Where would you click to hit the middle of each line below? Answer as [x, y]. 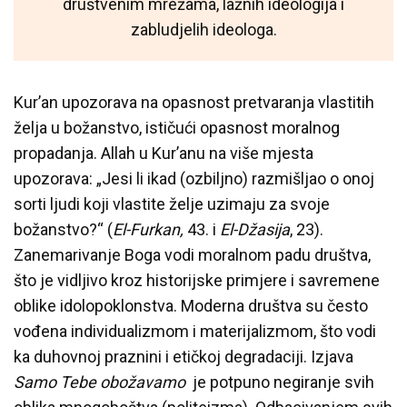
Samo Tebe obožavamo [99, 382]
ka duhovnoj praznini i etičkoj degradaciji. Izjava [184, 356]
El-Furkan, [150, 229]
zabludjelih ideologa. [203, 29]
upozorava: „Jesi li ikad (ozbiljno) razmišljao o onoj [194, 178]
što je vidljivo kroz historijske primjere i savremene [197, 280]
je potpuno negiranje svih [280, 382]
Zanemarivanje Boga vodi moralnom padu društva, [192, 254]
